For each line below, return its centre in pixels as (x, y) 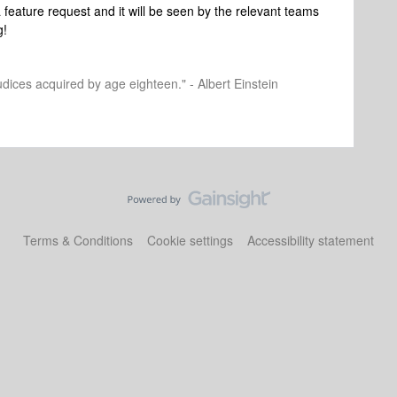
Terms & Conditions (78, 240)
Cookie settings (190, 240)
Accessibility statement (311, 240)
